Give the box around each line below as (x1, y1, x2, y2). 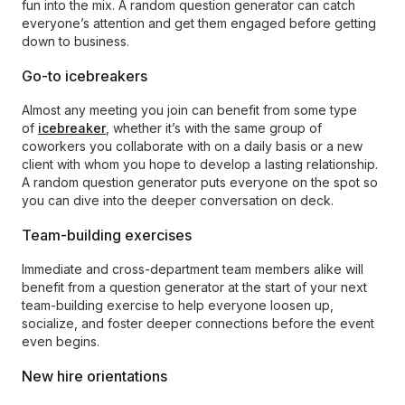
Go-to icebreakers (22, 67, 147, 85)
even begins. (22, 334, 99, 349)
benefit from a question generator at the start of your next (22, 279, 367, 295)
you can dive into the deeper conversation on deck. (22, 193, 334, 208)
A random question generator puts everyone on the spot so (22, 174, 378, 190)
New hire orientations (22, 367, 167, 385)
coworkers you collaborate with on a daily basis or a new (22, 138, 363, 154)
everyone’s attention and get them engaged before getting (22, 15, 376, 31)
